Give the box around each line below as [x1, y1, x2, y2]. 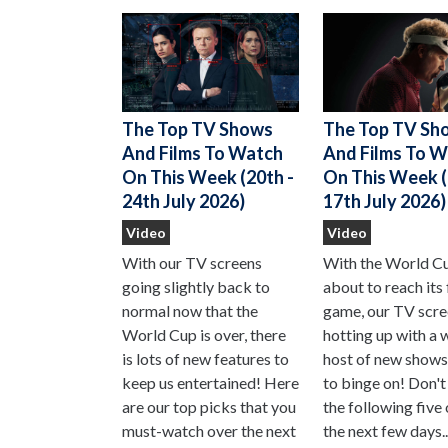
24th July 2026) [122, 190, 245, 213]
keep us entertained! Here [122, 373, 299, 393]
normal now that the [122, 301, 258, 321]
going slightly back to [122, 277, 270, 297]
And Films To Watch [122, 142, 283, 165]
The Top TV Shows [122, 118, 273, 141]
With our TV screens [122, 253, 262, 273]
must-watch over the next [122, 421, 296, 441]
